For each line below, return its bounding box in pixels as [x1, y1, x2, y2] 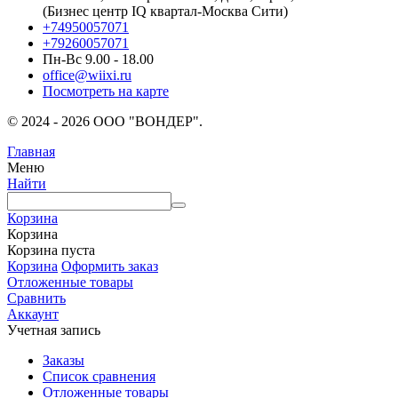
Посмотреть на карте [43, 83, 169, 99]
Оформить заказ [61, 258, 158, 274]
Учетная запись [7, 322, 100, 338]
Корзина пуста [7, 242, 95, 258]
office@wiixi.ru [43, 67, 131, 83]
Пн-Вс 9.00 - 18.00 [43, 51, 154, 67]
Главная [7, 143, 55, 159]
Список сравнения [43, 368, 155, 384]
